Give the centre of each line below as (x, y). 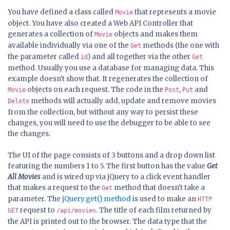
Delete (18, 101)
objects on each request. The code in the (95, 89)
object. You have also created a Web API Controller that (100, 23)
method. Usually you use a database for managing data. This (111, 68)
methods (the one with (180, 45)
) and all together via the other (140, 56)
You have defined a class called (61, 12)
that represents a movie (175, 12)
